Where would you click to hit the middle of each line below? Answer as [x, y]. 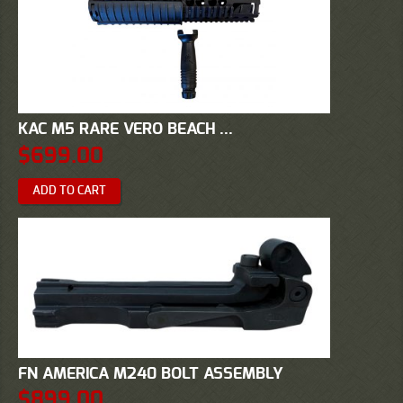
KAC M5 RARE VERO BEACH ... [125, 129]
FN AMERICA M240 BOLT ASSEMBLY [151, 374]
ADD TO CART [69, 191]
